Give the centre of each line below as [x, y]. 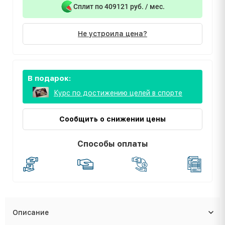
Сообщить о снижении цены [113, 119]
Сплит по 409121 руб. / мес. [119, 6]
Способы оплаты [113, 144]
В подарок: [49, 79]
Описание [31, 213]
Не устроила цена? [113, 34]
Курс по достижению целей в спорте [118, 93]
